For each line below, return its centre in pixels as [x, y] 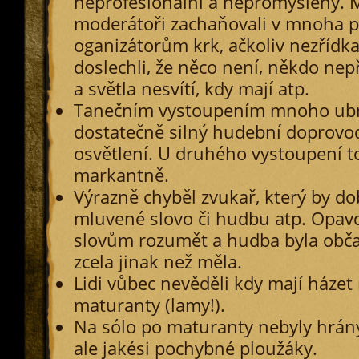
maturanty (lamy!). [149, 305]
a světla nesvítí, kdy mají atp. [191, 89]
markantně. [121, 175]
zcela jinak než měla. [157, 262]
